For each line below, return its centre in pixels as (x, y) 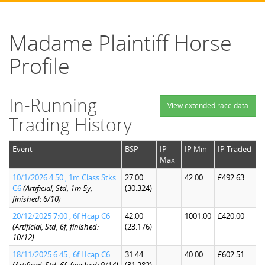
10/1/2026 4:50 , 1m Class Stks (64, 177)
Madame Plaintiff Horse (120, 43)
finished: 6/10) (37, 199)
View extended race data (208, 106)
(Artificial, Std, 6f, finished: (56, 227)
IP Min (196, 149)
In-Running (53, 105)
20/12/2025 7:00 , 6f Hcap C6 (61, 216)
